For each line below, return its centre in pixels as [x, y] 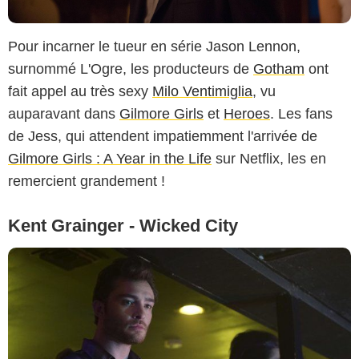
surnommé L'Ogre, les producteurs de [131, 69]
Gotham [279, 69]
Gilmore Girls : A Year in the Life [110, 158]
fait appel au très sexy [80, 91]
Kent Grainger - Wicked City [123, 225]
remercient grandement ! [87, 181]
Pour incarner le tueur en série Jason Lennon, [154, 46]
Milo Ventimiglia [202, 91]
